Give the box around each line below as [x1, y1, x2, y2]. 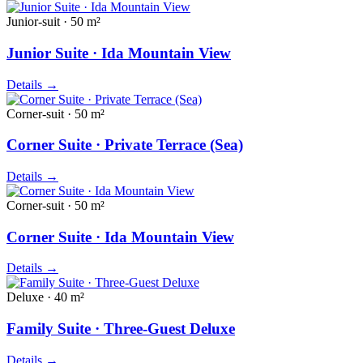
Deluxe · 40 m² [6, 290, 84, 305]
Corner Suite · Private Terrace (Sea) [6, 136, 243, 154]
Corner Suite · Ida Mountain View [6, 228, 234, 246]
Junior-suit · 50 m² [6, 15, 100, 29]
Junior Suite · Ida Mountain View [6, 44, 231, 62]
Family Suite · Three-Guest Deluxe [6, 320, 235, 338]
